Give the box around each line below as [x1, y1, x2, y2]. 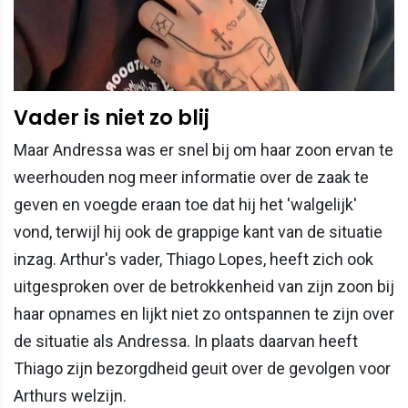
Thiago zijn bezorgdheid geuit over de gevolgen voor [14, 359, 391, 379]
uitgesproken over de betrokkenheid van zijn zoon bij [14, 277, 394, 297]
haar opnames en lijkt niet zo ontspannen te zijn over [14, 304, 394, 324]
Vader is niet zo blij [14, 103, 209, 133]
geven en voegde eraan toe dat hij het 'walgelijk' [14, 195, 357, 215]
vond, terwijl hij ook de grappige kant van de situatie [14, 222, 382, 242]
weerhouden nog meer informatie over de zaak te [14, 168, 369, 188]
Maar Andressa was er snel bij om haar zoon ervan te [14, 140, 393, 160]
